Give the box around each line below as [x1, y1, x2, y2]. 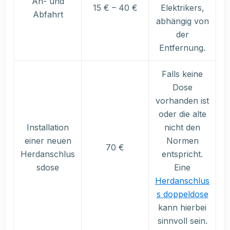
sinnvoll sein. [157, 216, 207, 226]
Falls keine [162, 69, 203, 80]
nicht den [164, 122, 200, 133]
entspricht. [162, 149, 203, 160]
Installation [27, 122, 69, 133]
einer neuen [24, 136, 71, 146]
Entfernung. [159, 43, 205, 53]
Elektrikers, [160, 3, 204, 13]
